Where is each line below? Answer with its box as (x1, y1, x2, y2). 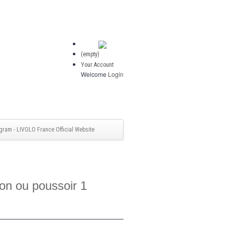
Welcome (81, 70, 108, 78)
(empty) (81, 51, 99, 58)
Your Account (81, 61, 114, 68)
